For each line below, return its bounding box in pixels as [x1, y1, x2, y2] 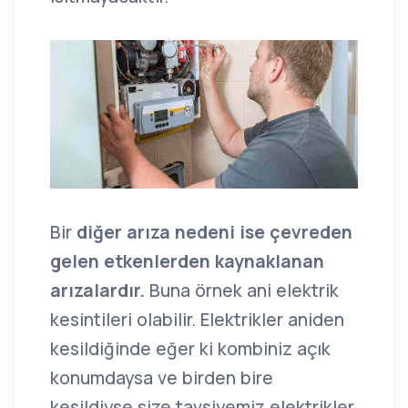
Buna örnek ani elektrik [149, 278, 339, 302]
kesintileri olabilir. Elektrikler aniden [50, 307, 344, 331]
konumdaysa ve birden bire [50, 365, 273, 390]
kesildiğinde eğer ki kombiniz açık [50, 336, 331, 361]
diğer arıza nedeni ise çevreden [76, 219, 352, 244]
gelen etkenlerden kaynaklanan [50, 249, 324, 273]
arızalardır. [50, 278, 149, 302]
